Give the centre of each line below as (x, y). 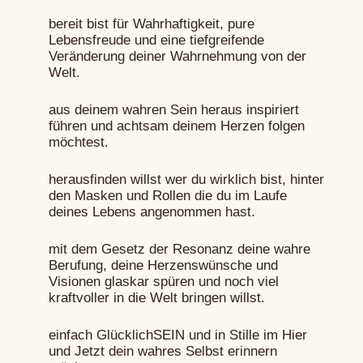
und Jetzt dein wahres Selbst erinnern (162, 352)
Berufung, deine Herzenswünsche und (163, 266)
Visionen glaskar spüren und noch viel (163, 282)
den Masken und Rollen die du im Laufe (167, 196)
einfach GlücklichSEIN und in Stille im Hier (177, 335)
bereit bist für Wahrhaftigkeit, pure (151, 24)
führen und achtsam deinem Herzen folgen (176, 126)
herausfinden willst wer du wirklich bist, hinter (186, 180)
